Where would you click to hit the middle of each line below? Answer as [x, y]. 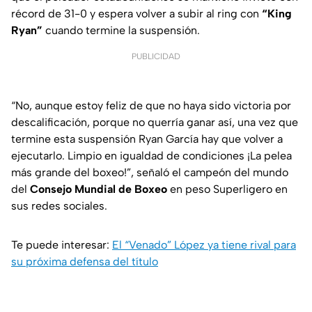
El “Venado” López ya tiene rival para [204, 245]
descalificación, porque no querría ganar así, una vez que [155, 123]
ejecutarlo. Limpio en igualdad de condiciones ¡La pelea [151, 156]
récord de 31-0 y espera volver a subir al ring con [136, 14]
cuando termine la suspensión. [123, 31]
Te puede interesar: [62, 245]
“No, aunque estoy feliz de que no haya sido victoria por [151, 106]
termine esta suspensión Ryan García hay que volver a [147, 139]
